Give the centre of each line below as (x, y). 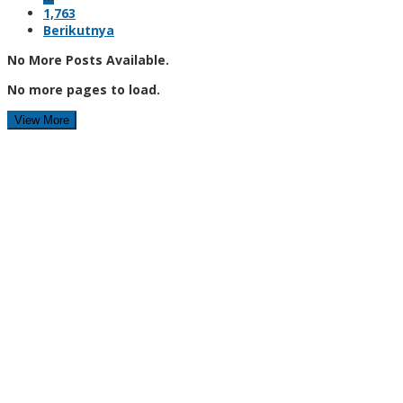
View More (42, 120)
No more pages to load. (84, 89)
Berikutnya (79, 30)
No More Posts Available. (88, 59)
